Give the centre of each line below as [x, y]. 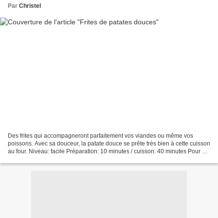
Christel [30, 6]
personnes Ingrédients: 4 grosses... [54, 159]
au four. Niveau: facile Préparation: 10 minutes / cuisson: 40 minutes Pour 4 [107, 152]
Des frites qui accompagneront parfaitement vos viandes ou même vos [100, 136]
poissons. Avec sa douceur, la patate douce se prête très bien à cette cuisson [109, 144]
